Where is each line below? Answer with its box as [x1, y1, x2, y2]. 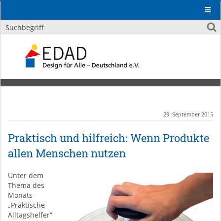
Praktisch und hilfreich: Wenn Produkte [8, 131, 209, 145]
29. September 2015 [163, 110, 213, 118]
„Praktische [8, 200, 45, 210]
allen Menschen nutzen [8, 146, 126, 160]
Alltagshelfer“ [8, 210, 52, 220]
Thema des [8, 181, 44, 190]
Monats [8, 190, 33, 200]
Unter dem [8, 171, 43, 180]
